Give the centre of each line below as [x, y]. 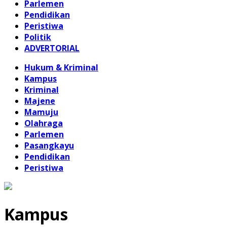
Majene [40, 101]
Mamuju [41, 112]
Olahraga [44, 123]
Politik [38, 37]
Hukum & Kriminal [61, 67]
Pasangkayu [49, 145]
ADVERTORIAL [52, 48]
